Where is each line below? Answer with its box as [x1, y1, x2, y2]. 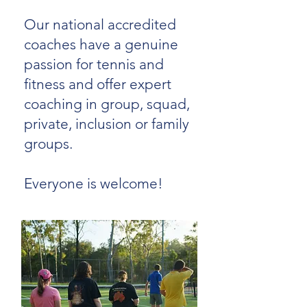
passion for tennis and [24, 56, 164, 73]
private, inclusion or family [24, 115, 189, 132]
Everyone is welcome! [24, 175, 163, 192]
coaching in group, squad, [24, 95, 190, 112]
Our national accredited [24, 16, 176, 33]
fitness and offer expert [24, 75, 171, 93]
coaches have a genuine [24, 36, 178, 53]
